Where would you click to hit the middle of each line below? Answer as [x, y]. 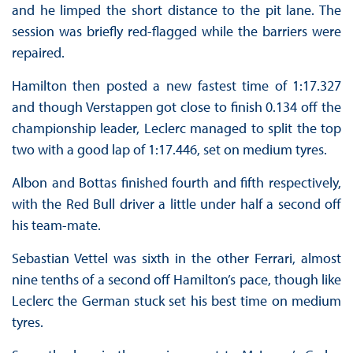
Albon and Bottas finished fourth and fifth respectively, [176, 183]
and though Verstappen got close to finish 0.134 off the [176, 107]
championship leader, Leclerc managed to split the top [176, 128]
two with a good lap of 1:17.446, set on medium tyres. [171, 150]
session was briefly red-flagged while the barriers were [176, 32]
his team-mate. [58, 225]
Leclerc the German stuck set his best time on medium [176, 301]
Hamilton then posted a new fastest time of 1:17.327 [176, 86]
